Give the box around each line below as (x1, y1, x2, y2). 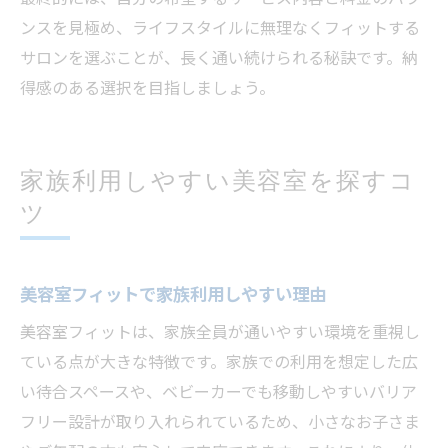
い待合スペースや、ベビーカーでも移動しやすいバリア (20, 381, 417, 404)
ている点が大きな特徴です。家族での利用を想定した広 (20, 351, 418, 374)
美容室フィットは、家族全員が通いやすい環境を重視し (20, 321, 420, 344)
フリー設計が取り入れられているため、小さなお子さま (20, 411, 420, 434)
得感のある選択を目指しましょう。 (20, 77, 275, 100)
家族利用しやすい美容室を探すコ (20, 164, 417, 197)
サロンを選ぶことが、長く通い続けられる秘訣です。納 (20, 47, 418, 70)
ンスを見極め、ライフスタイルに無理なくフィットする (20, 17, 420, 40)
